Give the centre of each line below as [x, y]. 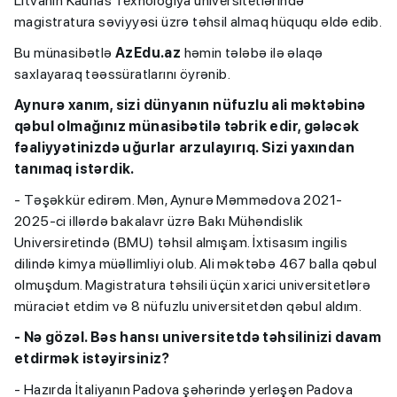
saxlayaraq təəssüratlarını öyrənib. [122, 74]
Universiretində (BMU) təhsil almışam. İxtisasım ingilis [181, 243]
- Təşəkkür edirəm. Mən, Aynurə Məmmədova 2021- [179, 200]
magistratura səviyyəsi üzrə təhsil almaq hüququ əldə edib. [198, 22]
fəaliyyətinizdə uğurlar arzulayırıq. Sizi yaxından [184, 148]
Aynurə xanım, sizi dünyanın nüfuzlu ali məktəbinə [190, 105]
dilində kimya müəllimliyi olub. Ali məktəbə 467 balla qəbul [196, 264]
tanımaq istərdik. [74, 169]
